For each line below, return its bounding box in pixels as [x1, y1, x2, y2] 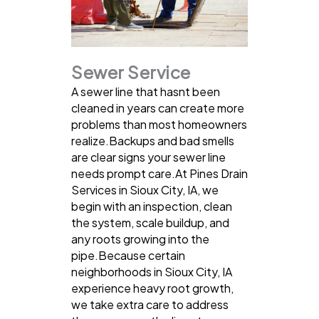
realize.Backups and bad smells [71, 133, 234, 149]
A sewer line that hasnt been [71, 84, 220, 100]
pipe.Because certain [71, 248, 185, 263]
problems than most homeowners [71, 117, 247, 132]
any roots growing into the [71, 231, 209, 247]
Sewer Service [71, 61, 191, 83]
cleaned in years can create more [71, 100, 244, 116]
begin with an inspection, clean [71, 199, 232, 214]
